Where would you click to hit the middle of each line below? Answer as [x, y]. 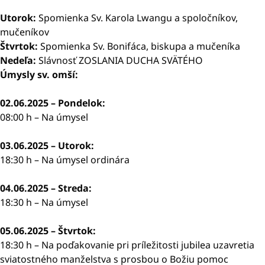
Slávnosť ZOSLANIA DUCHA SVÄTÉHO [121, 60]
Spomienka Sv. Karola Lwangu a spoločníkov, [138, 18]
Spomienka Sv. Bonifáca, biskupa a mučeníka [139, 46]
